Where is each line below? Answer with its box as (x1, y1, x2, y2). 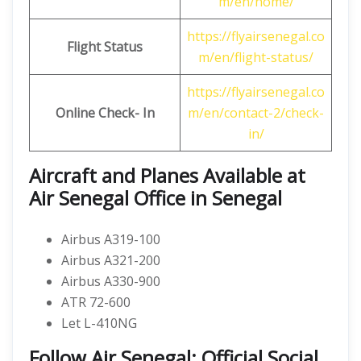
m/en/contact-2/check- (188, 104, 324, 122)
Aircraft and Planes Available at (29, 162, 305, 189)
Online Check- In (55, 104, 155, 122)
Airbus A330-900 (61, 272, 160, 290)
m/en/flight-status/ (198, 48, 313, 66)
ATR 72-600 (61, 293, 131, 311)
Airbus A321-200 (61, 251, 160, 269)
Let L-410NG (61, 314, 137, 332)
